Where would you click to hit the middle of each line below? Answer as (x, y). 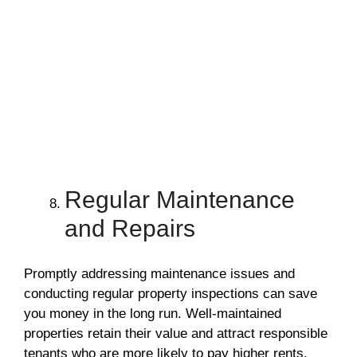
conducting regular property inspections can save (171, 293)
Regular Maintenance (180, 200)
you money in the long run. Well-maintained (153, 313)
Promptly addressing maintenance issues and (159, 273)
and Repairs (130, 229)
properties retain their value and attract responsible (176, 333)
